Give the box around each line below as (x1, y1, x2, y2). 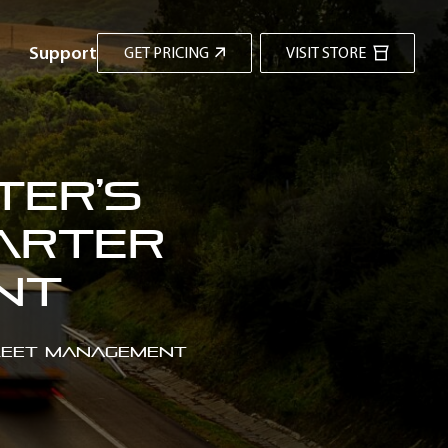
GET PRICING (124, 42, 209, 62)
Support (29, 41, 97, 64)
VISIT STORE (285, 42, 366, 62)
